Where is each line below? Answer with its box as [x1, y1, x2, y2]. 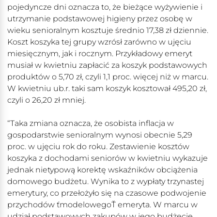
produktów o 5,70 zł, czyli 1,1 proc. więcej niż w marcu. [7, 72, 208, 82]
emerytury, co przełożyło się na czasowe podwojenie [7, 188, 206, 198]
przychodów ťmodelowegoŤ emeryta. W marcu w [7, 200, 198, 210]
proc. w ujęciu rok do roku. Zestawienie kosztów [7, 142, 189, 152]
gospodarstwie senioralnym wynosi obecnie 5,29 [7, 130, 192, 140]
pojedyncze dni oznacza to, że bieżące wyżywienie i [7, 2, 202, 12]
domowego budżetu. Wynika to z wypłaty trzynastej [7, 177, 204, 186]
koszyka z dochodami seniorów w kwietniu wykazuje [7, 154, 208, 163]
